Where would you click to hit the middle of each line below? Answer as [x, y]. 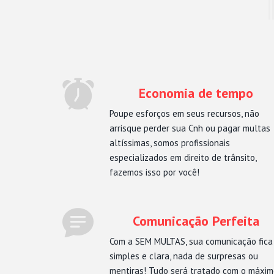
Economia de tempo [196, 93]
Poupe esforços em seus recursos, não [184, 113]
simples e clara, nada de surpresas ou [184, 256]
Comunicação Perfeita [196, 221]
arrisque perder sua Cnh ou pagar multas [190, 128]
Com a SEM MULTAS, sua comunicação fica [191, 241]
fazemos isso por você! [154, 172]
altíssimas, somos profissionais [170, 143]
